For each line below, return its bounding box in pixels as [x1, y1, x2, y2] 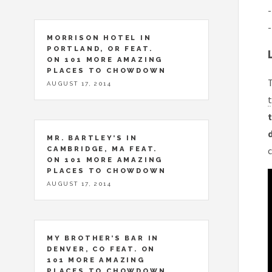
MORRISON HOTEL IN [47, 33, 152, 42]
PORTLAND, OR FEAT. [47, 44, 153, 53]
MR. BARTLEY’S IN [47, 133, 138, 142]
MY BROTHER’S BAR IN [47, 233, 160, 242]
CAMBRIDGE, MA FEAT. [47, 144, 158, 153]
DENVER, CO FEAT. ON [47, 244, 156, 253]
